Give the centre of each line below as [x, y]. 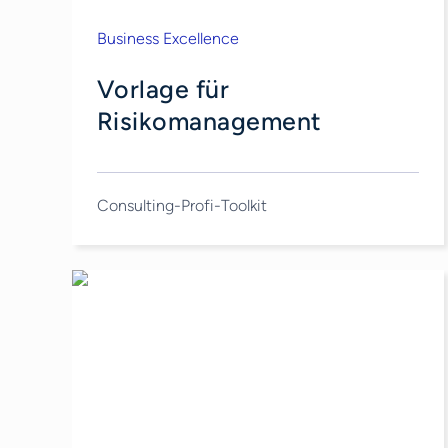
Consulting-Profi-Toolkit [181, 205]
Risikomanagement [209, 120]
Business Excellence [167, 38]
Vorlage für [163, 88]
